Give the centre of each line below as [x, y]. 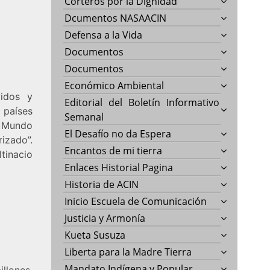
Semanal [84, 117]
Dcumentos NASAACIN [116, 18]
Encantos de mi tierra [114, 150]
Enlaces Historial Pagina [119, 167]
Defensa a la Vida [104, 35]
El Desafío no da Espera [118, 133]
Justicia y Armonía [105, 218]
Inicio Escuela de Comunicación [136, 201]
